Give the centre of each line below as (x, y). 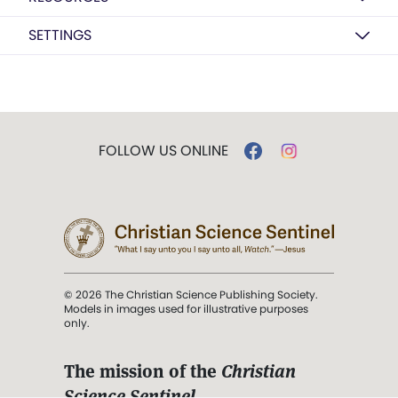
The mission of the (143, 371)
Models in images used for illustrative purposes (186, 308)
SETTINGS (60, 35)
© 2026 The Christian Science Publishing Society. (191, 294)
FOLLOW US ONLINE (163, 150)
